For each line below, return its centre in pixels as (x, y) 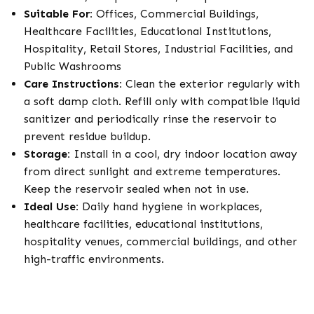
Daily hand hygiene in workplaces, (170, 206)
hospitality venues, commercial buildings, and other (161, 241)
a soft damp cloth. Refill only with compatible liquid (162, 101)
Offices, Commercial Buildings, (176, 14)
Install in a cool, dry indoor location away (184, 154)
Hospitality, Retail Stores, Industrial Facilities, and (158, 49)
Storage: (47, 154)
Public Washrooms (73, 66)
